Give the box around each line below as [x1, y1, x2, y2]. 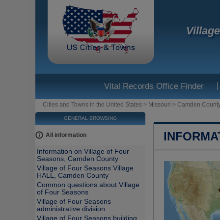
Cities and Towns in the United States [43, 101, 142, 108]
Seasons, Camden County [37, 155, 118, 163]
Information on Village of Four [37, 148, 129, 155]
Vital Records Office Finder [104, 82, 204, 91]
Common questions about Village [37, 181, 139, 189]
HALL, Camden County [37, 172, 109, 179]
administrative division [37, 205, 105, 213]
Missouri [148, 101, 171, 108]
